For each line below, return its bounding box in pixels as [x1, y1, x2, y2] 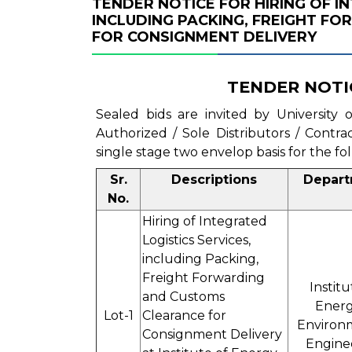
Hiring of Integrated [142, 214, 267, 229]
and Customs [142, 289, 225, 304]
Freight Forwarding [142, 270, 265, 285]
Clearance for [142, 308, 226, 323]
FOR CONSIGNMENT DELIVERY [92, 28, 317, 46]
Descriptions [171, 172, 257, 187]
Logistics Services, [142, 233, 251, 247]
